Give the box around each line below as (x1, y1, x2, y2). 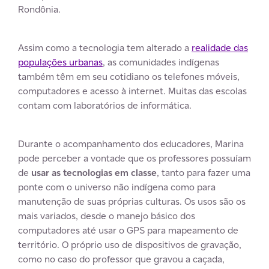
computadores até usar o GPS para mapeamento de (18, 223, 238, 237)
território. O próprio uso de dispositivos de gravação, (18, 238, 241, 251)
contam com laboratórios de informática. (18, 98, 192, 112)
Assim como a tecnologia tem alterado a (18, 41, 192, 54)
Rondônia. (18, 2, 61, 16)
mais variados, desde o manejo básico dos (18, 209, 195, 222)
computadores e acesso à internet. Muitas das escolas (18, 84, 247, 97)
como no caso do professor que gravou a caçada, (18, 252, 225, 265)
